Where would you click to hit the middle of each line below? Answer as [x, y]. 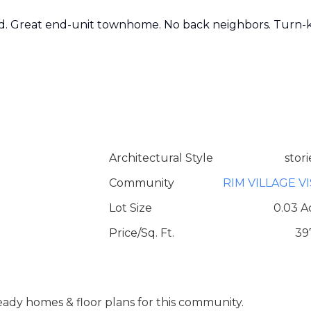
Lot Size [130, 208]
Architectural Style [161, 158]
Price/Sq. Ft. [141, 233]
